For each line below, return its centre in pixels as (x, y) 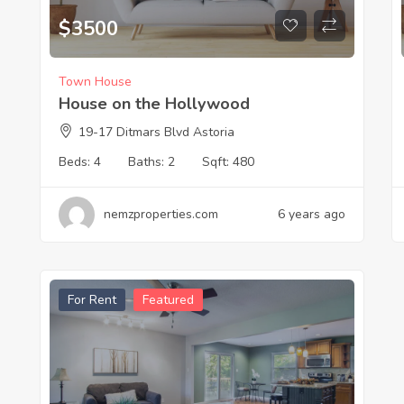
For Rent (92, 299)
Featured (168, 299)
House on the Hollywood (154, 103)
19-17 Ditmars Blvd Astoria (156, 132)
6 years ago (311, 214)
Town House (95, 81)
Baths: (147, 161)
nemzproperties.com (161, 214)
